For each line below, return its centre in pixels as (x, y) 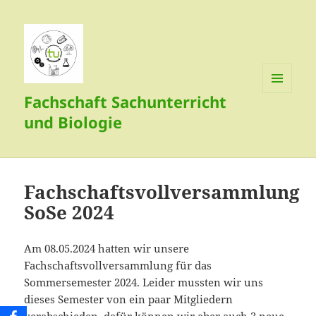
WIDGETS (282, 123)
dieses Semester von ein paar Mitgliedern (129, 299)
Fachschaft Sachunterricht (126, 102)
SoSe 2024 (69, 213)
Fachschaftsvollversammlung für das (118, 266)
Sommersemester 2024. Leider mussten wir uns (144, 282)
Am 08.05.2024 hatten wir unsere (107, 249)
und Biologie (73, 122)
